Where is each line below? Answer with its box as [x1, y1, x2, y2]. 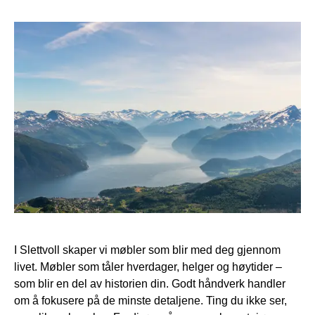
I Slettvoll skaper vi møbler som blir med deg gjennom [14, 243, 281, 256]
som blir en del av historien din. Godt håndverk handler [14, 276, 285, 290]
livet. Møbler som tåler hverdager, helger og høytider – [14, 259, 282, 273]
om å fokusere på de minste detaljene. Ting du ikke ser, [14, 293, 287, 307]
